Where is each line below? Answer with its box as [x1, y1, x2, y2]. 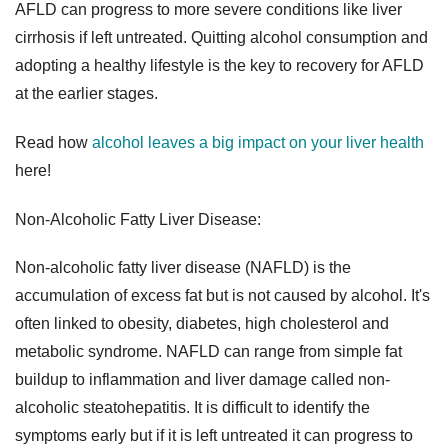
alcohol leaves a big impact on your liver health [92, 133, 424, 151]
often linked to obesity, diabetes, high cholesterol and [15, 315, 389, 333]
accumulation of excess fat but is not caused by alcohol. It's [15, 287, 430, 305]
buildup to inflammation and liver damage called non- [15, 371, 390, 389]
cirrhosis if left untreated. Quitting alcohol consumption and [15, 28, 428, 46]
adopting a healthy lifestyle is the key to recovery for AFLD [15, 56, 424, 74]
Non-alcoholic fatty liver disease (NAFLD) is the [15, 259, 351, 277]
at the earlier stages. [15, 84, 162, 102]
